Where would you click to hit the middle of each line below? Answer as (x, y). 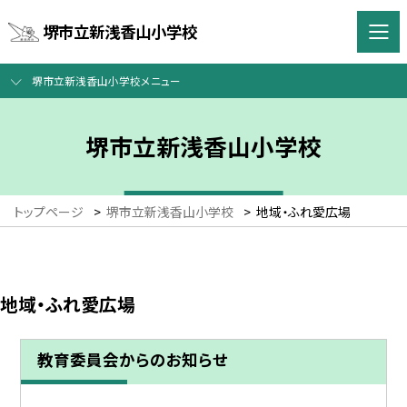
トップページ (49, 212)
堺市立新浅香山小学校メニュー (106, 81)
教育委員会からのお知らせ (132, 359)
